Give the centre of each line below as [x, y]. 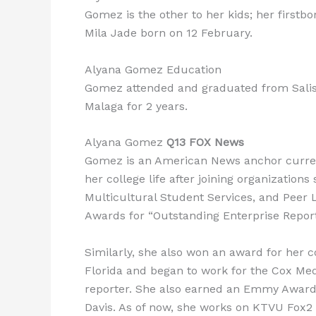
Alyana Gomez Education [153, 69]
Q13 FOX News [205, 142]
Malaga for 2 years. [136, 106]
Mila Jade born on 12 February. [169, 32]
